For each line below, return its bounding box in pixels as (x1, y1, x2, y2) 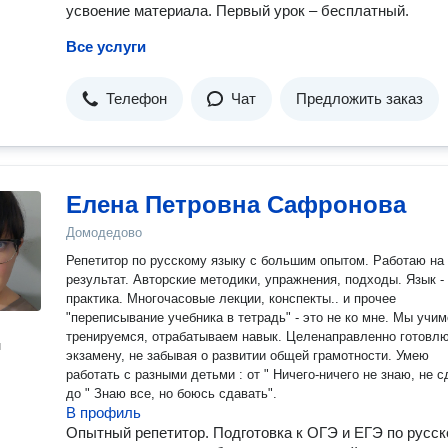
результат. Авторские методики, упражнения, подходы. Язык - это (66, 272, 133, 287)
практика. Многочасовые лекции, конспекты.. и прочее (66, 291, 396, 306)
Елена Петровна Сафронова (66, 191, 406, 218)
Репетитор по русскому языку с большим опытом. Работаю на (66, 253, 444, 268)
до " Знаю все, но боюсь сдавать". (66, 386, 277, 401)
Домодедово (66, 225, 142, 240)
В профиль (66, 404, 141, 421)
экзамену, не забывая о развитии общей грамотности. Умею (66, 348, 429, 363)
